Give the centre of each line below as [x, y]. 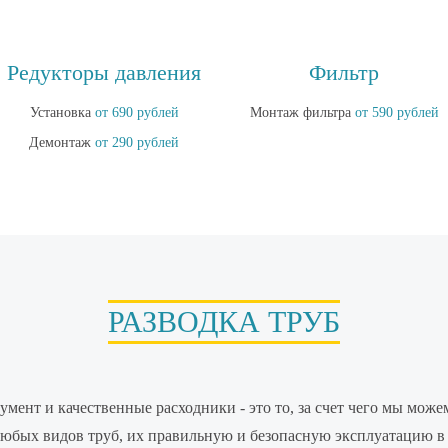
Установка [62, 112]
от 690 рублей [136, 112]
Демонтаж [62, 142]
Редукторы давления [104, 72]
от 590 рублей [396, 112]
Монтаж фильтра [302, 112]
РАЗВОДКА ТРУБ [224, 321]
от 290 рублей [137, 142]
